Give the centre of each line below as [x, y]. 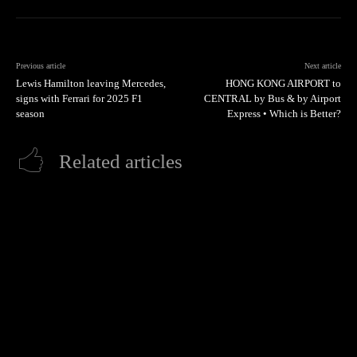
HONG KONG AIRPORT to [283, 84]
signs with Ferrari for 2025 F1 [79, 99]
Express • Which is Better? [284, 114]
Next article [322, 66]
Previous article [41, 66]
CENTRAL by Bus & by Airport [272, 99]
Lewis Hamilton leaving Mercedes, [91, 84]
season [30, 114]
